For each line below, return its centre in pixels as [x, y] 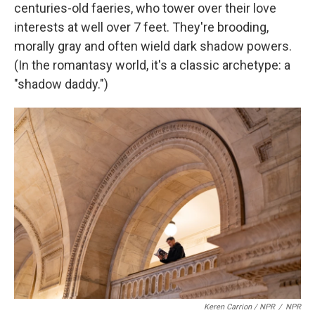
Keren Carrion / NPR [239, 307]
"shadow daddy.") [61, 84]
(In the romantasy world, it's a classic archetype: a [152, 65]
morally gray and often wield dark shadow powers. [153, 46]
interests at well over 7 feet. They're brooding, [141, 27]
